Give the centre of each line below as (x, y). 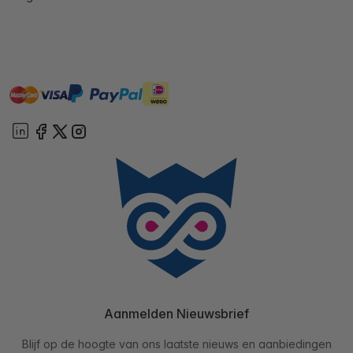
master (29, 90)
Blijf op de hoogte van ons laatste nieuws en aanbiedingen (176, 344)
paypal (87, 94)
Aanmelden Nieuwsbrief (176, 314)
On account (202, 94)
